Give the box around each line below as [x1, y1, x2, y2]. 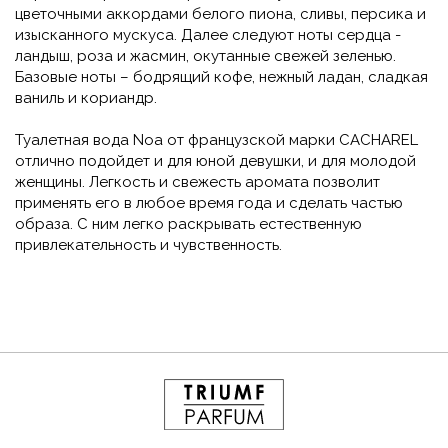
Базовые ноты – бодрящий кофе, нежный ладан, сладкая [15, 68, 428, 87]
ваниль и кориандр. [15, 89, 157, 108]
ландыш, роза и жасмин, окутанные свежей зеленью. [15, 47, 396, 66]
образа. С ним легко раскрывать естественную [15, 215, 362, 234]
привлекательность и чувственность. [15, 236, 282, 255]
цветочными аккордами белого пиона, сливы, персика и [15, 5, 426, 24]
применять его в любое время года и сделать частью [15, 194, 403, 213]
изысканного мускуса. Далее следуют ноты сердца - [15, 26, 401, 45]
